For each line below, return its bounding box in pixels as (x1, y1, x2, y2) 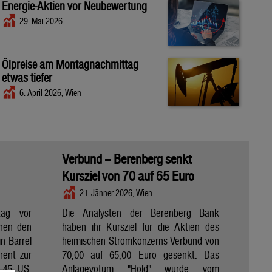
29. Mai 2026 (19, 16, 63, 27)
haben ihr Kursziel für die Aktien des (62, 220, 219, 233)
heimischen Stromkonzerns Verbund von (62, 234, 219, 247)
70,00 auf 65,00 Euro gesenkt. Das (62, 248, 219, 261)
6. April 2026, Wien (19, 87, 82, 98)
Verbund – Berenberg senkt (62, 151, 192, 168)
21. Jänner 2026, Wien (80, 188, 152, 199)
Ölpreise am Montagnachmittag (2, 58, 139, 71)
